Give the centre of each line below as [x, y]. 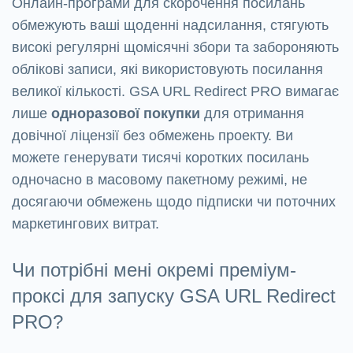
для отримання [252, 114]
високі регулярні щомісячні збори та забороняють [175, 48]
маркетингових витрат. [85, 224]
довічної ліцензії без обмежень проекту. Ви [152, 136]
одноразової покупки [126, 114]
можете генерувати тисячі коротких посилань [160, 158]
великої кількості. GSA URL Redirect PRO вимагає [175, 92]
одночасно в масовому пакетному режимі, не [160, 180]
